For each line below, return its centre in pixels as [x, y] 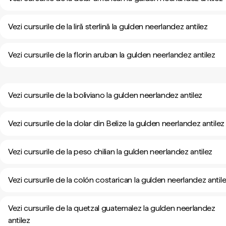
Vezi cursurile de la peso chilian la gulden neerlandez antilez [110, 152]
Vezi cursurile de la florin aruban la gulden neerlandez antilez [112, 55]
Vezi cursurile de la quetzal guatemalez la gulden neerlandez [112, 208]
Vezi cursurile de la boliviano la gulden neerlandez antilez [105, 95]
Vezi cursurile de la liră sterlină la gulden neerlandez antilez [108, 26]
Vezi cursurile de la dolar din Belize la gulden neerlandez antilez [116, 123]
